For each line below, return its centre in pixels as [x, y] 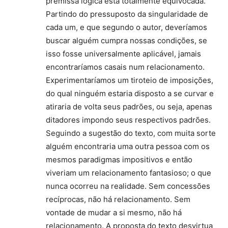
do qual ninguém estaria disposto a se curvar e [130, 93]
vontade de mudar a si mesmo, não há [114, 212]
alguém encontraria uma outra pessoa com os [128, 146]
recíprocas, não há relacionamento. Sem [118, 199]
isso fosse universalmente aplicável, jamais [123, 53]
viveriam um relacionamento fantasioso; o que [129, 173]
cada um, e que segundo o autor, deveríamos [126, 27]
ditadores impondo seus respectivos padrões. [128, 120]
